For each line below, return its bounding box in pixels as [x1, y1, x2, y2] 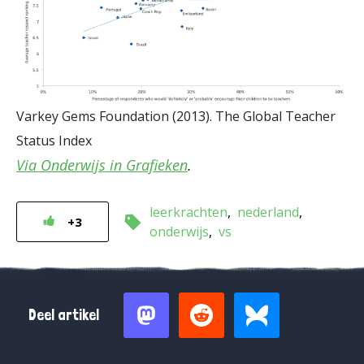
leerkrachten [149, 203, 227, 221]
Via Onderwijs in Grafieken [16, 155, 188, 175]
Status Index [16, 132, 92, 149]
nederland [237, 203, 299, 221]
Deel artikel [28, 305, 99, 324]
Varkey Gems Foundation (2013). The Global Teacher [16, 107, 336, 125]
